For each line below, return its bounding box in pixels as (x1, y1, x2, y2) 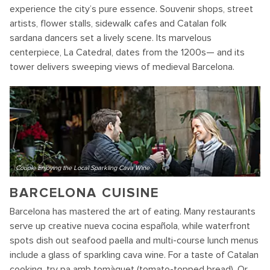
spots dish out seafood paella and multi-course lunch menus (10, 234, 259, 247)
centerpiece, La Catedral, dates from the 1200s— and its (10, 46, 245, 59)
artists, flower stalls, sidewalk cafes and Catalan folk (10, 17, 227, 30)
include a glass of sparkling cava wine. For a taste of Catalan (10, 249, 259, 262)
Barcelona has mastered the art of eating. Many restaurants (10, 206, 256, 218)
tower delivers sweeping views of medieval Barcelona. (10, 61, 234, 74)
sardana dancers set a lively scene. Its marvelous (10, 32, 212, 45)
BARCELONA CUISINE (10, 185, 159, 202)
